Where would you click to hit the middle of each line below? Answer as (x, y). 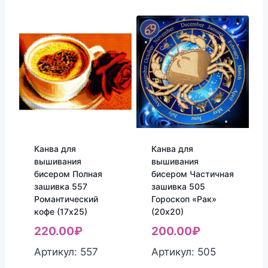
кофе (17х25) (60, 211)
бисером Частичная (192, 173)
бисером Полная (68, 173)
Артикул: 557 (66, 252)
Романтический (66, 199)
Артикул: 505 (183, 252)
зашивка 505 (178, 186)
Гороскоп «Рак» (184, 199)
